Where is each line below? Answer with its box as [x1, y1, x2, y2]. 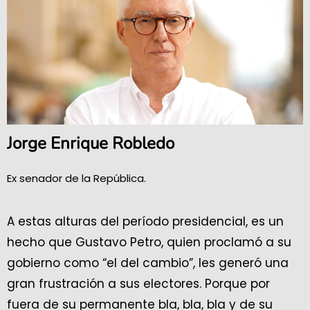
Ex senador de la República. [7, 171, 146, 185]
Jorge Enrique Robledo [7, 132, 174, 154]
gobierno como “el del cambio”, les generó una [7, 255, 289, 271]
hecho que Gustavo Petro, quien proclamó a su [7, 234, 291, 250]
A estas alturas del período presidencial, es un [7, 213, 284, 230]
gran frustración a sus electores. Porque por [7, 275, 270, 292]
